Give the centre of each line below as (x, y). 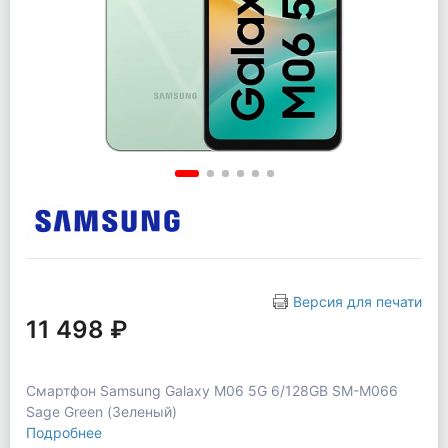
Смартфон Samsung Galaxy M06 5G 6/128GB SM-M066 (212, 390)
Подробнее (64, 432)
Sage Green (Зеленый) (101, 411)
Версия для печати (357, 301)
